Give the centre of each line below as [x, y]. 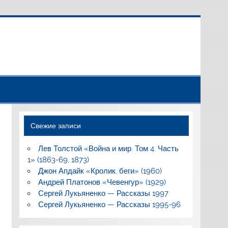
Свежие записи [56, 125]
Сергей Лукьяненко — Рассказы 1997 [103, 193]
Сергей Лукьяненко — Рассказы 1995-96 [109, 204]
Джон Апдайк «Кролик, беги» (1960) [100, 171]
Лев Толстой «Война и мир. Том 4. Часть [108, 148]
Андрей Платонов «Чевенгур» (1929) [102, 182]
